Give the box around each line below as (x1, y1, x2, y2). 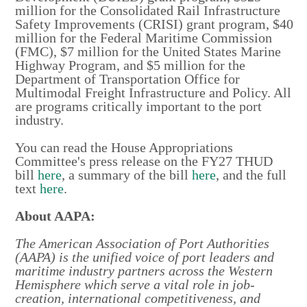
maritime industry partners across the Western (15, 263, 273, 278)
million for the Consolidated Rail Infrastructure (15, 3, 281, 18)
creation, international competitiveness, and (15, 291, 261, 306)
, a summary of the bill (62, 167, 189, 182)
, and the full (216, 167, 287, 182)
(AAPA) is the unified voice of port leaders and (15, 249, 275, 265)
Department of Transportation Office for (15, 71, 241, 86)
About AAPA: (15, 208, 96, 223)
